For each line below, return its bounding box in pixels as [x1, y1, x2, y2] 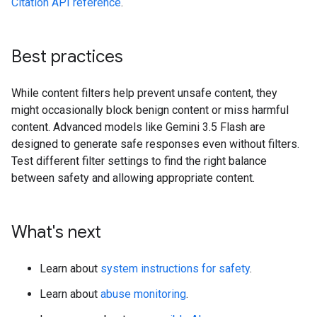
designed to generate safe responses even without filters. [11, 137, 299, 151]
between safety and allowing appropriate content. [11, 171, 255, 185]
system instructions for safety [100, 262, 250, 275]
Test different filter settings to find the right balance [11, 154, 267, 168]
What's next [11, 221, 101, 243]
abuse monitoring [100, 287, 186, 301]
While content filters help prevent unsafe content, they [11, 86, 277, 100]
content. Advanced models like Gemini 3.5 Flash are [11, 120, 265, 134]
